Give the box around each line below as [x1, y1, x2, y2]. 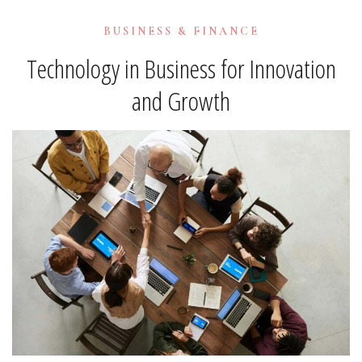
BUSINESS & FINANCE [103, 23, 259, 38]
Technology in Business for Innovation [26, 51, 336, 86]
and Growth [132, 83, 230, 119]
